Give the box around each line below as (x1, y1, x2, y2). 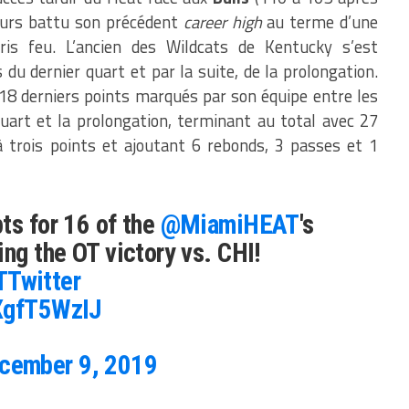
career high (183, 9, 262, 35)
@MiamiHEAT (160, 208, 299, 240)
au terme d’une (261, 9, 379, 35)
